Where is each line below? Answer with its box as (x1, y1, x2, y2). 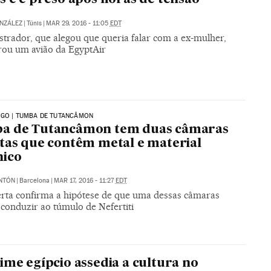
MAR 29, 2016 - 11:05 (45, 19, 110, 27)
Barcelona (19, 177, 50, 185)
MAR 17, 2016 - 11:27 (53, 177, 116, 185)
